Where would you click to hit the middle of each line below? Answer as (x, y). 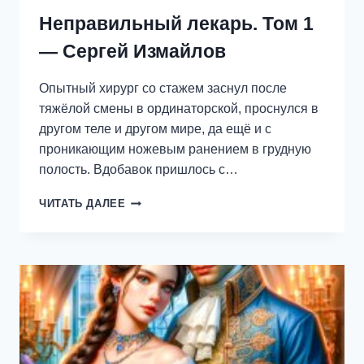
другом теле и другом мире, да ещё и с (155, 129)
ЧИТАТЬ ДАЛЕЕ (82, 204)
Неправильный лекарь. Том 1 (176, 24)
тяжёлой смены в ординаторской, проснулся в (179, 109)
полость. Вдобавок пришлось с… (139, 170)
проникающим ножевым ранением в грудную (175, 149)
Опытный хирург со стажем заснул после (163, 89)
